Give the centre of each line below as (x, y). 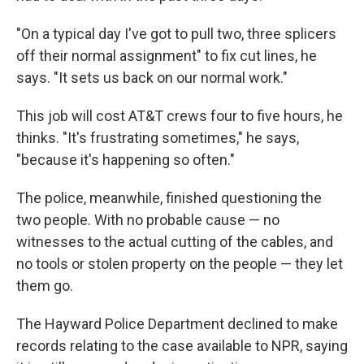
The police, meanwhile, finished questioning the (169, 198)
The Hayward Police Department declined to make (177, 324)
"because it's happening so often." (126, 160)
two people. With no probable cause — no (148, 220)
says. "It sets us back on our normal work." (152, 78)
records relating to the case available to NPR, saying (182, 346)
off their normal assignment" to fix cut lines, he (167, 56)
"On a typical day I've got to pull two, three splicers (176, 34)
